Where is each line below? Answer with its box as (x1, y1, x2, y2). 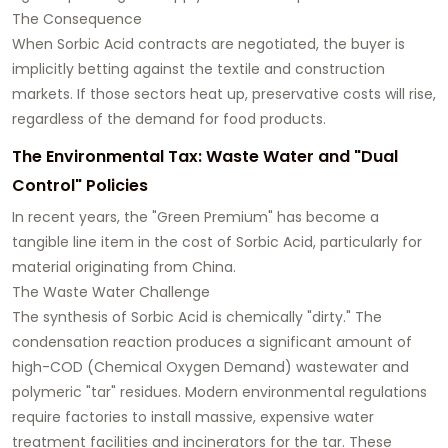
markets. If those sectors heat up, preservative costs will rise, (12, 83, 436, 104)
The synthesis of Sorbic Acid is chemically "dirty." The (12, 306, 382, 327)
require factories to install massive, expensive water (12, 406, 374, 427)
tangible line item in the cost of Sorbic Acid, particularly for (12, 231, 422, 252)
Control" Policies (12, 173, 148, 197)
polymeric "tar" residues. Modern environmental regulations (12, 381, 427, 402)
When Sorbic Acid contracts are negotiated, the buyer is (12, 33, 405, 54)
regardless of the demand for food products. (12, 108, 326, 129)
